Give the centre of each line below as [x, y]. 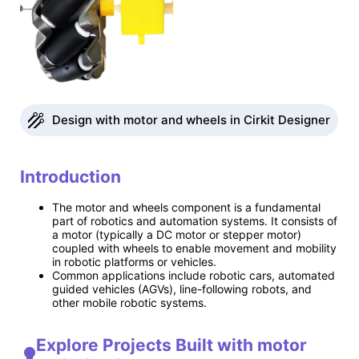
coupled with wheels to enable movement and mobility [194, 248]
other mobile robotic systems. [129, 303]
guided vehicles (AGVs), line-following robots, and [182, 289]
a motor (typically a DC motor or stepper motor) [177, 235]
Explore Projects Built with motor [171, 345]
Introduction [71, 176]
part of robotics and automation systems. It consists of [195, 221]
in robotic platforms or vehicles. [134, 262]
